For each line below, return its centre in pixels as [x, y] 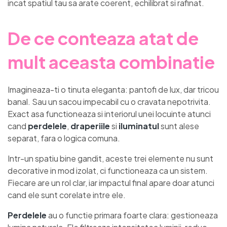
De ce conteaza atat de [103, 39]
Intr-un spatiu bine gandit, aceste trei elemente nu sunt [110, 158]
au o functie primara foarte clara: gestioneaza [132, 215]
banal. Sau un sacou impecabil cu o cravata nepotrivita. [109, 101]
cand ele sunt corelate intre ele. [67, 195]
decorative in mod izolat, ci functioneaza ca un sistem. [108, 170]
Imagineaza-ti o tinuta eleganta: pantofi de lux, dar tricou [113, 89]
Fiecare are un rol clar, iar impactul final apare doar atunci [111, 182]
